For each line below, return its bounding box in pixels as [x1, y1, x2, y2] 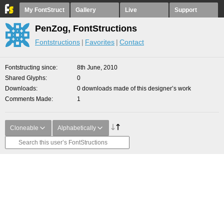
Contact [119, 38, 144, 46]
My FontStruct [24, 6, 64, 13]
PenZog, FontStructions [35, 23, 137, 33]
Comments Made [5, 95, 51, 102]
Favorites [85, 38, 114, 46]
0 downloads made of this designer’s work [77, 85, 191, 92]
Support [174, 6, 197, 13]
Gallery [75, 6, 96, 13]
